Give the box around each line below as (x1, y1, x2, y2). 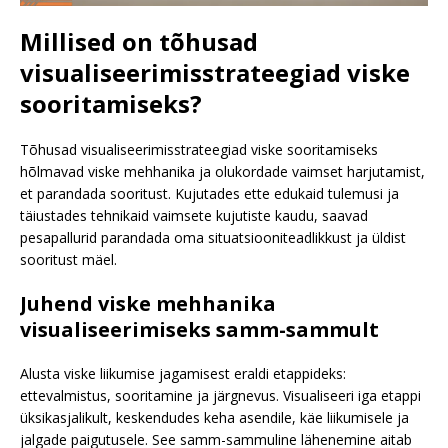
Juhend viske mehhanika (20, 289, 276, 317)
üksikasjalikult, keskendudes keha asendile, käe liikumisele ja (20, 407, 409, 427)
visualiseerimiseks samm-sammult (20, 315, 379, 343)
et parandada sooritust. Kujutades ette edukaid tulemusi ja (20, 183, 399, 203)
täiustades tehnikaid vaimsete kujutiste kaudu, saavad (20, 205, 368, 225)
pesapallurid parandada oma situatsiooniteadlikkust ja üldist (20, 227, 406, 247)
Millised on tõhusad (20, 24, 258, 58)
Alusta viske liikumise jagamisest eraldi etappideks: (20, 363, 346, 383)
